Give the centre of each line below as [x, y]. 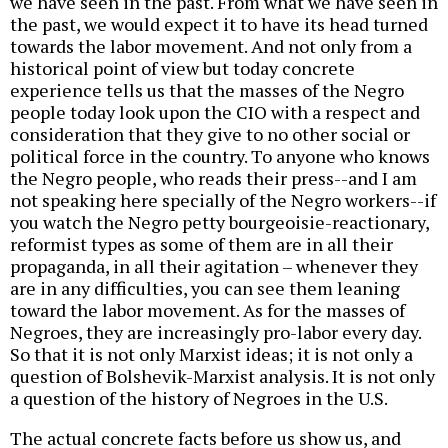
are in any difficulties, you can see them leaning [205, 287]
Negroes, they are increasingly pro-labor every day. [215, 331]
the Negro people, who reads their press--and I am [213, 177]
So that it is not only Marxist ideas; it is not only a [211, 353]
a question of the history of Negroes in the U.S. [199, 397]
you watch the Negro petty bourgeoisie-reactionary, [219, 221]
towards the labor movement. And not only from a [211, 45]
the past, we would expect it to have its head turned [219, 23]
